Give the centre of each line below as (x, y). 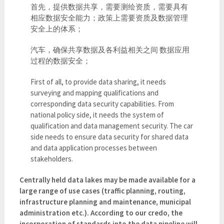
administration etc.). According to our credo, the (101, 213)
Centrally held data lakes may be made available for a (107, 180)
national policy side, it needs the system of (97, 115)
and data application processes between (94, 148)
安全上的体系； (57, 29)
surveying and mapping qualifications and (95, 93)
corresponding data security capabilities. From (102, 104)
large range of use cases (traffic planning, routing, (102, 191)
